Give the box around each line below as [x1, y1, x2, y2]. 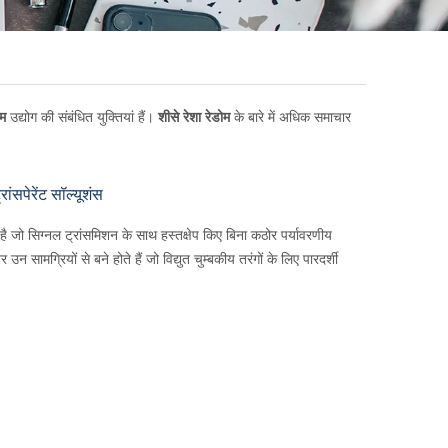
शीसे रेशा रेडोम [158, 107, 230, 126]
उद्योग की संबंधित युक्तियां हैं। [6, 107, 158, 126]
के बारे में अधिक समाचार [230, 107, 351, 126]
